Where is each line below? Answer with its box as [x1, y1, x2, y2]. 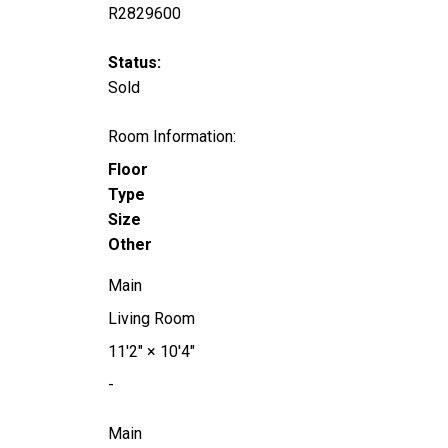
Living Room [107, 309, 195, 329]
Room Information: [107, 127, 236, 147]
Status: [107, 53, 161, 73]
